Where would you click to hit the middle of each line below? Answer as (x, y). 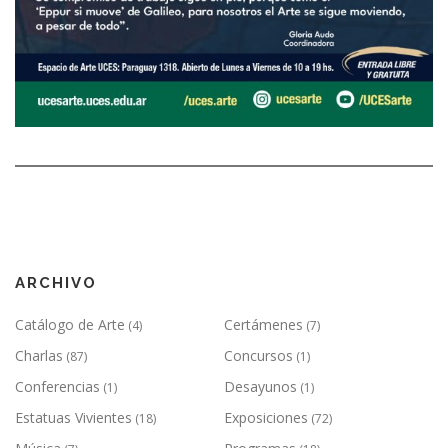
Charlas (39, 355)
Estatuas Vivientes (73, 417)
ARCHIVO (56, 282)
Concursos (258, 355)
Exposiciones (266, 417)
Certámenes (263, 324)
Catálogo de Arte (70, 324)
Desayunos (260, 386)
